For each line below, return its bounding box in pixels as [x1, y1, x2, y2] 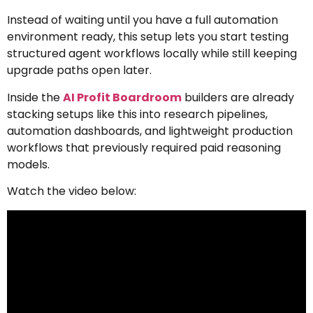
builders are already [182, 89, 294, 105]
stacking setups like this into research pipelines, [7, 105, 268, 122]
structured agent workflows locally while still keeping [7, 45, 297, 62]
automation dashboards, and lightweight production [7, 122, 293, 139]
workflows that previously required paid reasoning [7, 139, 281, 156]
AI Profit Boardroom [63, 89, 182, 105]
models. [7, 156, 50, 173]
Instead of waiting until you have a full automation [7, 12, 278, 29]
